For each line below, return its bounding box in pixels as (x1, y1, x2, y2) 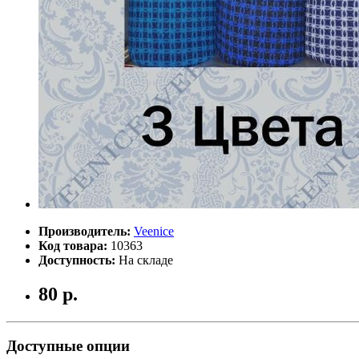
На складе (119, 252, 173, 267)
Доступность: (38, 252, 115, 267)
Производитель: (38, 224, 131, 238)
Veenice (134, 224, 174, 238)
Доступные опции (6, 337, 130, 355)
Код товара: (38, 238, 107, 252)
